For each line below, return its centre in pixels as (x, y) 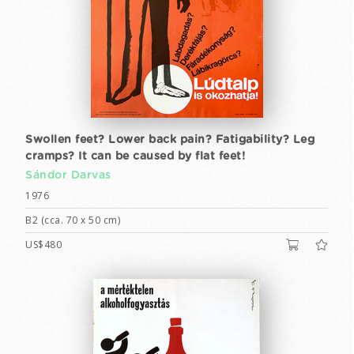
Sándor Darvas (68, 175)
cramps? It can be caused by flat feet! (135, 156)
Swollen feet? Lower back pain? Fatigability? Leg (170, 140)
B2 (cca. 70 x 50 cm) (73, 220)
